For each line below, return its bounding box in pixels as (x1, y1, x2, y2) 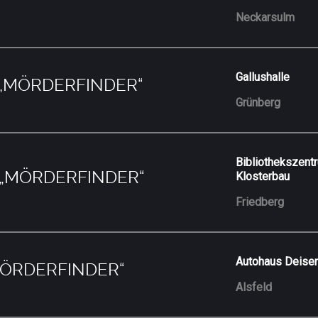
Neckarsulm (236, 10, 295, 24)
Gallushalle (236, 70, 290, 84)
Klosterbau (236, 169, 290, 183)
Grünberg (236, 95, 281, 109)
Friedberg (236, 194, 285, 209)
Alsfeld (236, 280, 273, 294)
